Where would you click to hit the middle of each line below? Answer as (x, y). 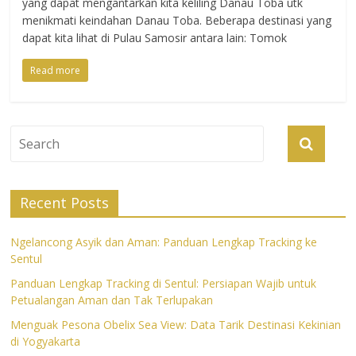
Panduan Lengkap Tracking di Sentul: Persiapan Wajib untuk (164, 283)
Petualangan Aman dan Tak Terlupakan (112, 300)
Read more (56, 70)
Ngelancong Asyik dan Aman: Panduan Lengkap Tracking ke (164, 242)
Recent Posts (65, 203)
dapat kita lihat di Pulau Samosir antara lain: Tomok (155, 38)
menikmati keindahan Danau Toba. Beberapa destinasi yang (177, 20)
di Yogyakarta (46, 341)
